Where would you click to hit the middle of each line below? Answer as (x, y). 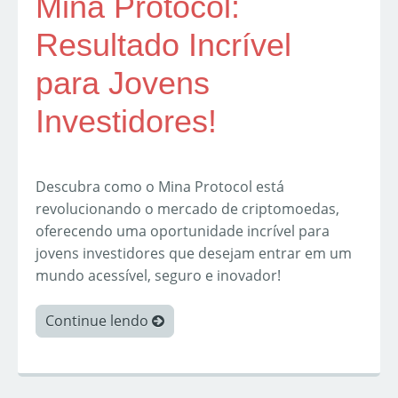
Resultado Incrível (163, 45)
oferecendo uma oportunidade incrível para (183, 231)
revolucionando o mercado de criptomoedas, (187, 209)
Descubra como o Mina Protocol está (160, 187)
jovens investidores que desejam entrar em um (194, 254)
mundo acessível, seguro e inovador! (158, 276)
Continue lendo (99, 321)
